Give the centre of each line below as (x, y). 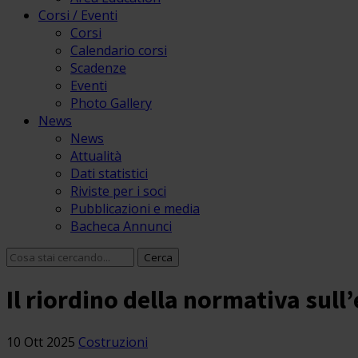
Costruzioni (113, 342)
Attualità (96, 156)
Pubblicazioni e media (135, 209)
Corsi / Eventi (78, 15)
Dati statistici (109, 173)
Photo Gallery (111, 103)
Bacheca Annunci (121, 226)
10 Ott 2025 (41, 342)
